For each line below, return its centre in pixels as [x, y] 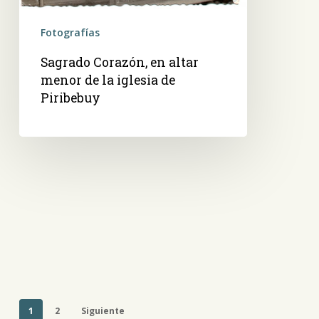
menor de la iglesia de [108, 80]
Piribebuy [70, 98]
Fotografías [70, 32]
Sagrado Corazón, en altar [119, 62]
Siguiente [103, 310]
